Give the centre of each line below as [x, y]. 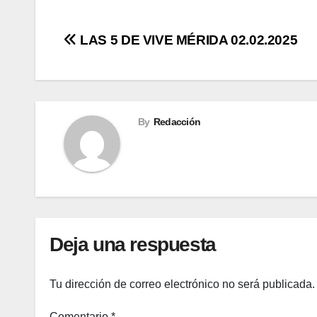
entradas [106, 102]
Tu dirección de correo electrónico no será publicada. [182, 284]
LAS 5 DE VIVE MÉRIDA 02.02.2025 [187, 40]
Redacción [177, 122]
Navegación [122, 44]
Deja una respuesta [133, 245]
